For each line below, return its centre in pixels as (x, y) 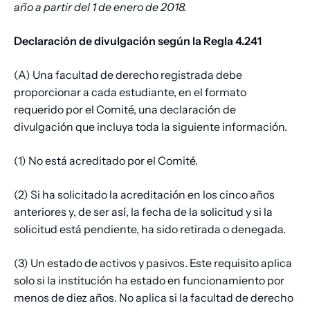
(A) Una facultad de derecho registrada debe (128, 75)
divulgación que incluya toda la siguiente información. (152, 127)
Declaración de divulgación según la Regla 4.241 (138, 41)
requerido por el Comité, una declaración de (125, 110)
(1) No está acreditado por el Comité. (106, 161)
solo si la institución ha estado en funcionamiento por (149, 281)
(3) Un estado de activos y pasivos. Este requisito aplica (153, 263)
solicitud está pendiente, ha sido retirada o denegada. (150, 229)
